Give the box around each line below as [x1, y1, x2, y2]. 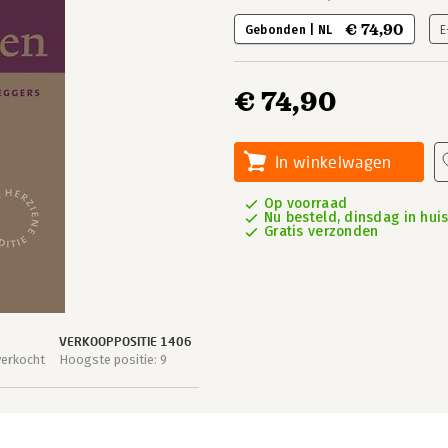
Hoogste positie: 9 [58, 352, 167, 367]
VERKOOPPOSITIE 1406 [58, 334, 192, 349]
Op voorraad [264, 195, 348, 212]
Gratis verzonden [264, 223, 379, 240]
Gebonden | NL [245, 23, 336, 37]
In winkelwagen [275, 152, 392, 171]
